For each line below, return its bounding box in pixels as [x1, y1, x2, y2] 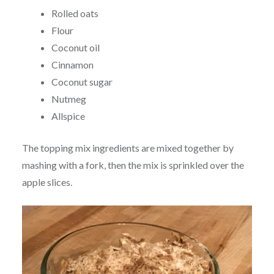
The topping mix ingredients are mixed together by [21, 142, 234, 154]
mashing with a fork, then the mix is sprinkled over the [21, 159, 244, 171]
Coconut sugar [51, 76, 113, 88]
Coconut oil [51, 42, 100, 54]
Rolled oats [51, 7, 98, 20]
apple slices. [21, 176, 72, 188]
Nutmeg [51, 93, 86, 105]
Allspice [51, 110, 85, 122]
